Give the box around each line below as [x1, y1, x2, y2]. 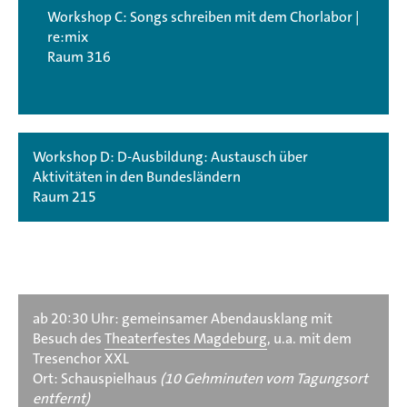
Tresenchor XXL [33, 348, 129, 368]
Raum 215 [33, 186, 96, 206]
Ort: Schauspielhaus [33, 368, 160, 388]
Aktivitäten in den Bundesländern [33, 166, 241, 186]
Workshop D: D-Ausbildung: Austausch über [33, 146, 308, 166]
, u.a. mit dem [267, 328, 352, 348]
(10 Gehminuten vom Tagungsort [160, 368, 368, 388]
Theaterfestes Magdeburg [104, 328, 267, 348]
